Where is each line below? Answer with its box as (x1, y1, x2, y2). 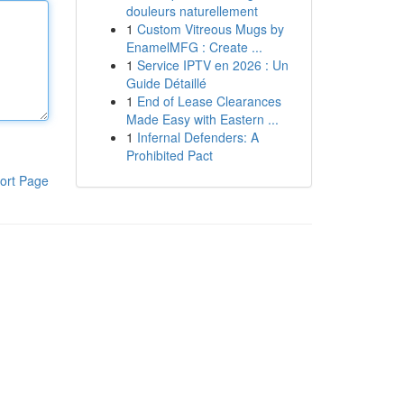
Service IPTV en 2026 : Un (136, 56, 289, 74)
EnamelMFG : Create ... (125, 38, 262, 56)
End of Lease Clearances (136, 92, 281, 110)
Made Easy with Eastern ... (125, 110, 279, 128)
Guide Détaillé (125, 74, 207, 92)
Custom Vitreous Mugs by (136, 20, 284, 38)
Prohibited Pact (125, 146, 213, 164)
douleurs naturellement (125, 2, 258, 20)
